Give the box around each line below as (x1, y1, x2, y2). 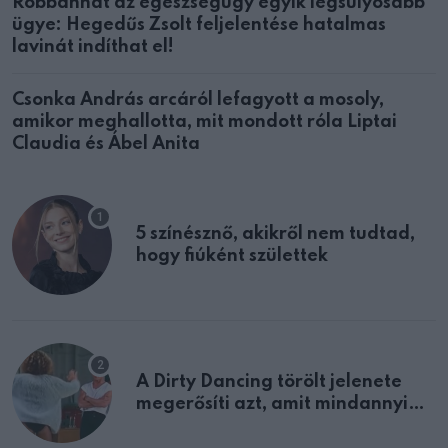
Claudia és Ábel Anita (12, 135, 200, 154)
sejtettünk (136, 417, 224, 436)
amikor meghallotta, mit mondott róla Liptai (12, 113, 397, 132)
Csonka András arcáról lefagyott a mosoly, (12, 91, 384, 110)
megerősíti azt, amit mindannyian (136, 395, 431, 414)
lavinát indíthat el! (12, 38, 174, 57)
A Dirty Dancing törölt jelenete (136, 373, 402, 392)
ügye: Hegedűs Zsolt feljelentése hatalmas (12, 16, 386, 35)
